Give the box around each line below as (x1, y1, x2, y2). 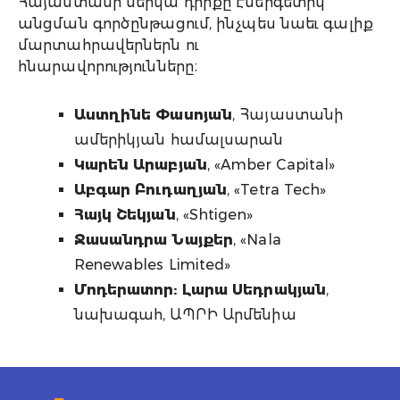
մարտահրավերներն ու (18, 37, 199, 54)
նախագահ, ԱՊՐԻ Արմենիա (73, 306, 296, 324)
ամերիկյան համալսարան (73, 131, 284, 149)
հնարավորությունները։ (18, 58, 199, 76)
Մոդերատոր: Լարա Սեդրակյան (73, 281, 327, 299)
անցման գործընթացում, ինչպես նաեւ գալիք (18, 15, 373, 33)
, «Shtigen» (175, 206, 253, 224)
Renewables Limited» (73, 256, 231, 274)
